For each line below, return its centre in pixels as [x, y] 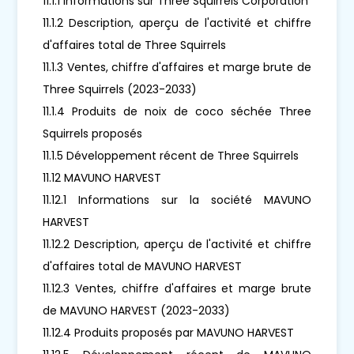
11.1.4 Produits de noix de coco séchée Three [177, 111]
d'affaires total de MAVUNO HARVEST [143, 266]
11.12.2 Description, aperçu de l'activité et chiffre [177, 244]
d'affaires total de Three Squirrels [135, 45]
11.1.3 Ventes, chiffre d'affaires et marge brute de [177, 67]
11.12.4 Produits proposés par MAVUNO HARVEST [169, 332]
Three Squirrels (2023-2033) [120, 89]
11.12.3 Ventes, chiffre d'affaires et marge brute [177, 288]
